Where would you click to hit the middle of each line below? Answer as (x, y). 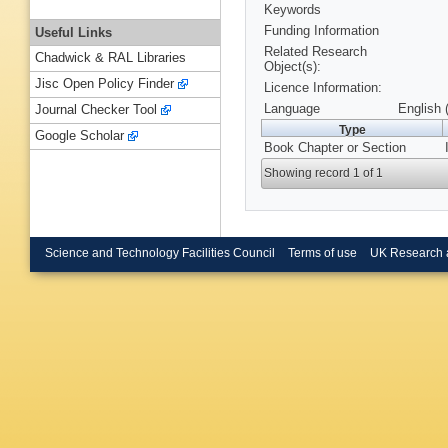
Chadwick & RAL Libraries (110, 58)
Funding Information (321, 31)
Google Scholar (79, 136)
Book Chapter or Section (335, 148)
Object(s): (292, 67)
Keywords (292, 10)
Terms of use (322, 252)
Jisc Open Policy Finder (104, 84)
